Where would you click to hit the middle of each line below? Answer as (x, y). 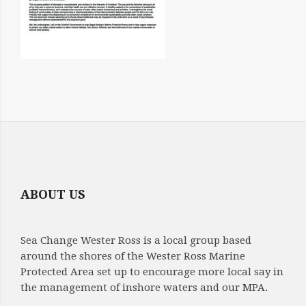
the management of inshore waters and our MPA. (144, 288)
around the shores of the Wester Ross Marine (133, 256)
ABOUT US (53, 194)
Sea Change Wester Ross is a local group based (136, 240)
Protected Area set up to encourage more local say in (152, 272)
